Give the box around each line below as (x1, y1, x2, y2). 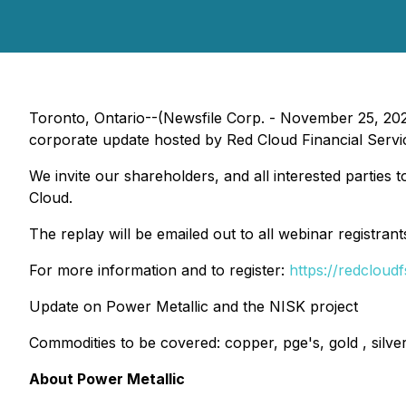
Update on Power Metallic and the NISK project (29, 297, 358, 315)
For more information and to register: (29, 261, 289, 279)
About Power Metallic (29, 370, 185, 388)
